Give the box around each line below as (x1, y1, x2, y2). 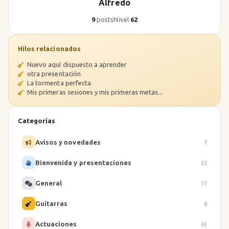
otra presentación (26, 70, 81, 77)
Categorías (18, 117, 56, 124)
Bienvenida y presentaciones (35, 158, 132, 166)
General (35, 179, 62, 187)
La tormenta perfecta (26, 79, 91, 86)
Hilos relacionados (18, 45, 81, 52)
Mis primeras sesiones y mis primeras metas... (26, 88, 163, 96)
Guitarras (35, 199, 68, 207)
